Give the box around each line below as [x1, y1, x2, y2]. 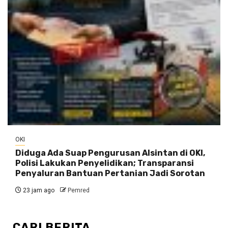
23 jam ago [21, 186, 54, 194]
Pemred [68, 186, 90, 194]
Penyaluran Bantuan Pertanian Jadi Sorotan [15, 168, 205, 178]
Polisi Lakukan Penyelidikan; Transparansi [15, 158, 194, 168]
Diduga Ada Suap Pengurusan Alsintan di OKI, [15, 148, 205, 158]
